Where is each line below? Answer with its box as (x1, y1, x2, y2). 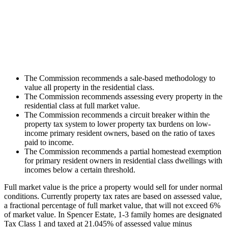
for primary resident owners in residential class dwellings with (24, 156, 222, 165)
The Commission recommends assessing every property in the (24, 92, 222, 101)
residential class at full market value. (24, 101, 140, 110)
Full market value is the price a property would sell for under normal (4, 182, 222, 191)
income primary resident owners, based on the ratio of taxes (24, 128, 215, 137)
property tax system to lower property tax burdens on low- (24, 119, 211, 128)
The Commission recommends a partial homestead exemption (24, 147, 221, 156)
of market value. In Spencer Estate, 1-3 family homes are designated (4, 210, 222, 219)
